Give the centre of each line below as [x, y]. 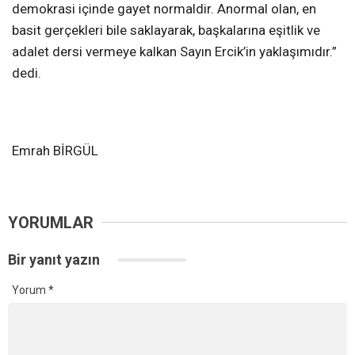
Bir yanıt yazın [55, 259]
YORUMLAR [51, 222]
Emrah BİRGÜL [55, 150]
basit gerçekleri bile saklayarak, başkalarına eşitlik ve [166, 30]
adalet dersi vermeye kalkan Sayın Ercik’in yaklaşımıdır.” [174, 51]
